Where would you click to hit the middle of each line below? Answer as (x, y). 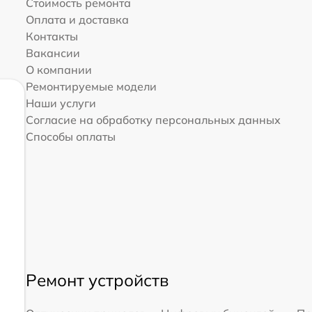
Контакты (52, 37)
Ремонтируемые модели (91, 87)
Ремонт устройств (97, 280)
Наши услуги (61, 103)
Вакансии (53, 53)
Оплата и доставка (77, 20)
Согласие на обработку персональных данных (153, 120)
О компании (58, 70)
